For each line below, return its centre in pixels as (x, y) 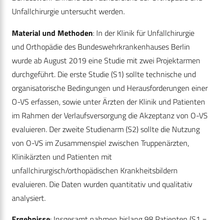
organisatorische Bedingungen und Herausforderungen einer (110, 88)
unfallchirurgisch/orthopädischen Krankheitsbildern (95, 171)
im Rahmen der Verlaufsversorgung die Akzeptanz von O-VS (110, 116)
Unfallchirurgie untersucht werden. (68, 12)
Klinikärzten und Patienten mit (62, 157)
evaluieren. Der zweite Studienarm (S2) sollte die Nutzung (106, 129)
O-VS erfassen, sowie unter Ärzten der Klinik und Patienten (109, 102)
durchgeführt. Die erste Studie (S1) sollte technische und (104, 74)
